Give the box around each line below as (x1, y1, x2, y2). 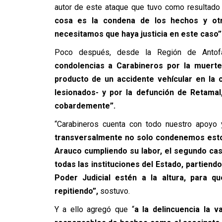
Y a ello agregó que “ (54, 205, 134, 214)
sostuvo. (98, 186, 130, 196)
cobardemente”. (54, 101, 115, 111)
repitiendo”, (54, 186, 98, 196)
